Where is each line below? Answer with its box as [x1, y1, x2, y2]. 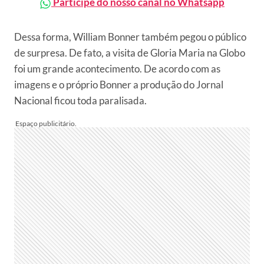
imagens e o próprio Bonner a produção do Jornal [14, 78, 223, 91]
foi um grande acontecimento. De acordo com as [14, 62, 220, 75]
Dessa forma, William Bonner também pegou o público [14, 31, 246, 43]
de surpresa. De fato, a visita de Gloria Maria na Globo [14, 47, 245, 59]
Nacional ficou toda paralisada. [14, 94, 147, 107]
